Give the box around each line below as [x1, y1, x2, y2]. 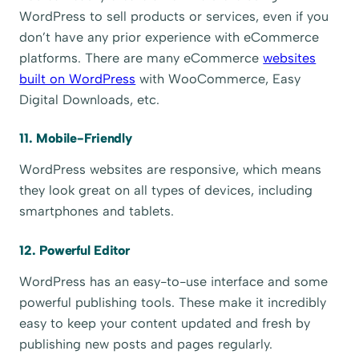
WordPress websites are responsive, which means [19, 162, 322, 178]
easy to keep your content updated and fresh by [19, 316, 311, 332]
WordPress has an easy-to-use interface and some [19, 274, 329, 290]
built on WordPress [19, 71, 136, 87]
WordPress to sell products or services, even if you [19, 8, 329, 24]
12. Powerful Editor [19, 242, 130, 258]
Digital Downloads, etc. [19, 91, 160, 107]
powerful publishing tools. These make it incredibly [19, 295, 327, 311]
